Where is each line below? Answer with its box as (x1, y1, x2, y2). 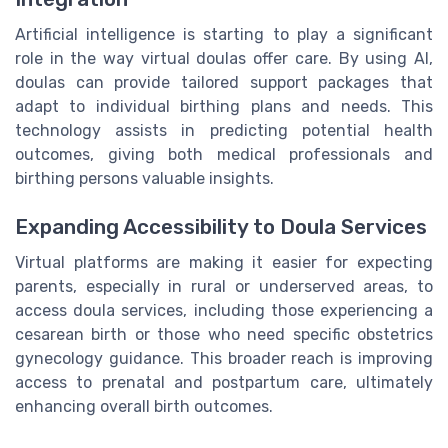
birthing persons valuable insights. (15, 168, 274, 188)
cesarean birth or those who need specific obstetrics (15, 325, 433, 345)
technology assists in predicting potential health (15, 120, 433, 140)
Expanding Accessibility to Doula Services (15, 215, 427, 240)
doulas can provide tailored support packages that (15, 72, 433, 92)
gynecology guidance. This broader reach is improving (15, 349, 433, 369)
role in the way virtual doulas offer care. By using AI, (15, 48, 433, 68)
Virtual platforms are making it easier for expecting (15, 253, 433, 273)
